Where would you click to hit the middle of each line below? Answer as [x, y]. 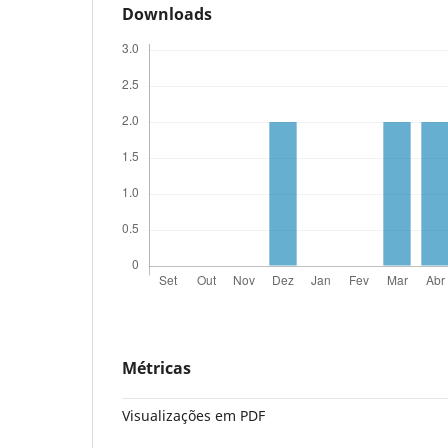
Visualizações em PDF [193, 415]
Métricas [156, 367]
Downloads [167, 13]
